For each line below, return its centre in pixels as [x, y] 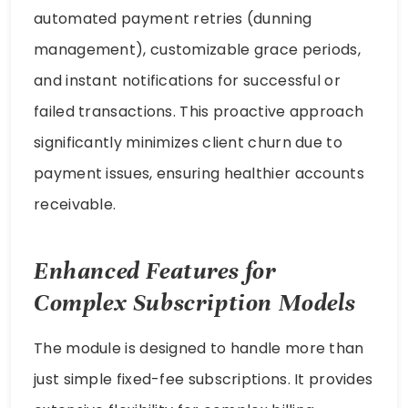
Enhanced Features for [155, 271]
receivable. [75, 204]
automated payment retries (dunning [173, 18]
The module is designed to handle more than [199, 349]
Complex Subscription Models [195, 303]
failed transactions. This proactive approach [199, 111]
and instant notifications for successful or [187, 80]
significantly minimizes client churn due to [188, 142]
